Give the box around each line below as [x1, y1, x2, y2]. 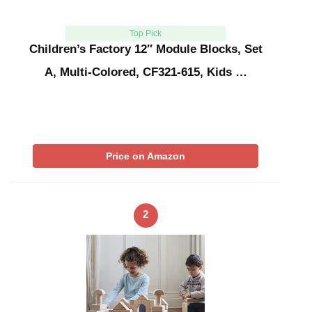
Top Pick [129, 29, 162, 39]
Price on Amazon [106, 150, 185, 162]
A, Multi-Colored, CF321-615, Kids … [44, 65, 247, 79]
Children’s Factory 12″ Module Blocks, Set [29, 42, 263, 56]
